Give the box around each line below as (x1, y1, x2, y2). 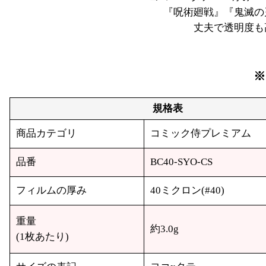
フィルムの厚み (16, 185, 87, 197)
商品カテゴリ (16, 128, 77, 140)
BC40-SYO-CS (150, 156, 213, 168)
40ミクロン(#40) (150, 185, 225, 197)
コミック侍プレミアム (150, 128, 252, 140)
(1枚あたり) (16, 231, 69, 243)
